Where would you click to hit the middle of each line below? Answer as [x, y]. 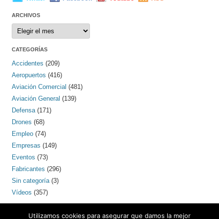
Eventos [23, 157]
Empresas [26, 146]
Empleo [22, 134]
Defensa [23, 110]
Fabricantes [28, 169]
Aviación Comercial [39, 87]
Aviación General [36, 99]
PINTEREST [27, 209]
